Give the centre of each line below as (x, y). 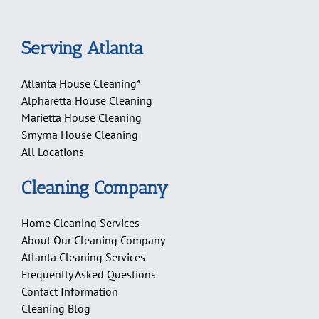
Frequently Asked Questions (89, 274)
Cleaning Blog (56, 309)
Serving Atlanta (82, 48)
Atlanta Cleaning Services (83, 257)
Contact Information (70, 292)
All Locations (53, 152)
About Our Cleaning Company (93, 240)
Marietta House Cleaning (82, 118)
